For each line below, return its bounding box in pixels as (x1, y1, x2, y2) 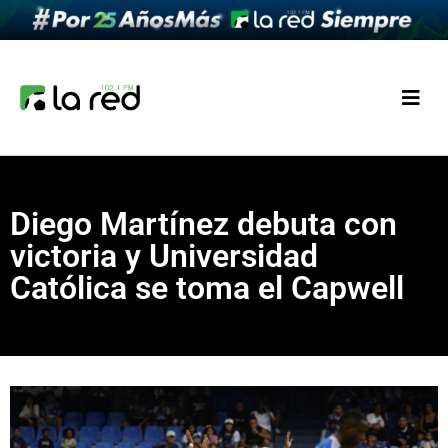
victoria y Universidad (10, 237, 318, 276)
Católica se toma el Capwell (10, 269, 404, 308)
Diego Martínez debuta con (10, 205, 397, 244)
